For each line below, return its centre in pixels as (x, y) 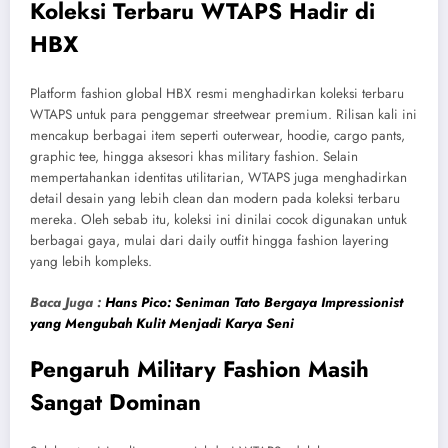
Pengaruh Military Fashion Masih (199, 368)
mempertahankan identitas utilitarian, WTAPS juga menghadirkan (218, 178)
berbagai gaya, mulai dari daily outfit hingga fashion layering (209, 241)
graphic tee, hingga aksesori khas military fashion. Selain (194, 157)
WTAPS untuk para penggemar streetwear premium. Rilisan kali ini (223, 115)
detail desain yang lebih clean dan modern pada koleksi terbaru (215, 199)
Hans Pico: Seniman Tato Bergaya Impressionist (254, 302)
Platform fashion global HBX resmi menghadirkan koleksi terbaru (217, 94)
